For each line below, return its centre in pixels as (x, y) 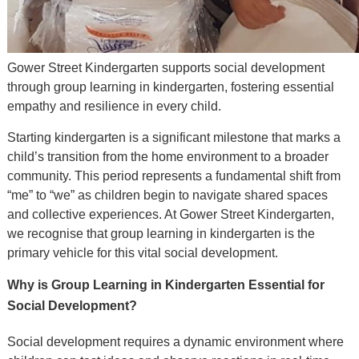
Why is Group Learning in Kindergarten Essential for (165, 285)
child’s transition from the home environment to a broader (167, 157)
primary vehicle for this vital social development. (142, 253)
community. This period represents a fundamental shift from (173, 176)
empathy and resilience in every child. (114, 107)
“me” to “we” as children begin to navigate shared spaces (167, 196)
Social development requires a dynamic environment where (175, 342)
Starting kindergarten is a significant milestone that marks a (173, 138)
